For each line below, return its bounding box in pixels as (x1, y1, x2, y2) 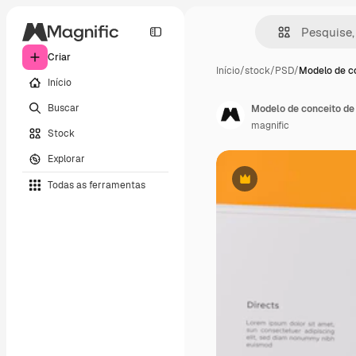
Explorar (48, 152, 85, 165)
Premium (243, 178, 285, 192)
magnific (251, 119, 289, 132)
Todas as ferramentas (48, 178, 145, 192)
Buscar (48, 101, 79, 114)
